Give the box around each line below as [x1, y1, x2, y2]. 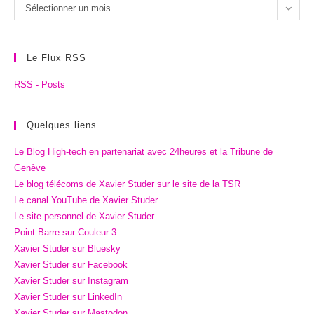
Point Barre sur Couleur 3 [14, 226, 116, 238]
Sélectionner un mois [25, 2, 111, 13]
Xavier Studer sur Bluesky [14, 243, 121, 254]
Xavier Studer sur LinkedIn [14, 291, 122, 302]
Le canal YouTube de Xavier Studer [14, 194, 158, 205]
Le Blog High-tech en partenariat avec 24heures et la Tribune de [14, 146, 273, 157]
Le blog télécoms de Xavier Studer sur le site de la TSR [14, 178, 240, 189]
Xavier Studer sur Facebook [14, 259, 128, 270]
